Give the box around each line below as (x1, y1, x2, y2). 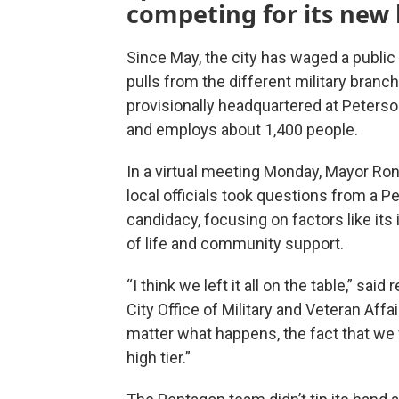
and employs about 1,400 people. (126, 120, 358, 140)
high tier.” (126, 348, 191, 368)
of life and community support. (126, 234, 344, 254)
